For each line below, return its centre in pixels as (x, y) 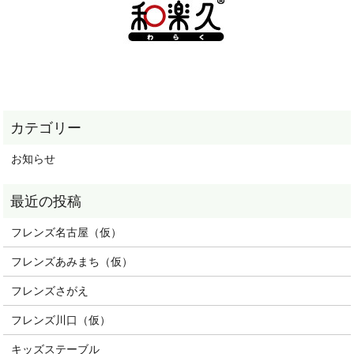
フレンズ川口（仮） (61, 320)
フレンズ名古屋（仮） (67, 232)
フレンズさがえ (50, 291)
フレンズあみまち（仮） (72, 262)
